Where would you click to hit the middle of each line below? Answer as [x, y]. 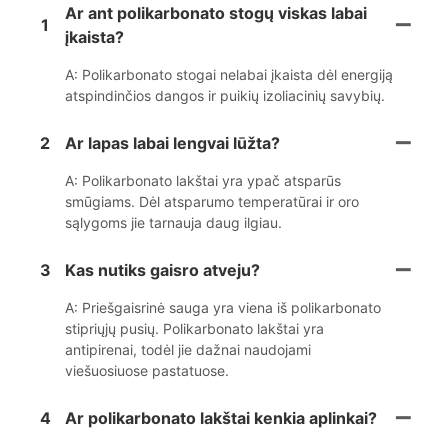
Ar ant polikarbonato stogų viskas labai [216, 13]
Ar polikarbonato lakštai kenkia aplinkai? [221, 418]
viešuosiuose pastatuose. [147, 371]
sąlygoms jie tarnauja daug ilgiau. [173, 223]
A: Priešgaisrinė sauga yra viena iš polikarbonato [223, 308]
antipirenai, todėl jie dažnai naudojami [188, 350]
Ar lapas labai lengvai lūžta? [172, 143]
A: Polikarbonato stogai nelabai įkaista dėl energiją [229, 75]
